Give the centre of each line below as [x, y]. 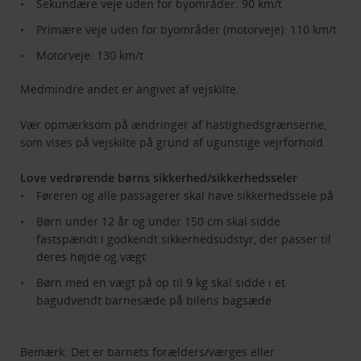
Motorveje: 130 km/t [90, 56]
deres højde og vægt [91, 257]
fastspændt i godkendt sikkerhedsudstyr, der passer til [184, 239]
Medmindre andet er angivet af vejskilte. [130, 89]
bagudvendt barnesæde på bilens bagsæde [154, 301]
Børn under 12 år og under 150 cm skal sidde [159, 222]
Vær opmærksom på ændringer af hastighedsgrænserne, [174, 125]
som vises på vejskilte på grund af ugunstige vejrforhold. [174, 143]
